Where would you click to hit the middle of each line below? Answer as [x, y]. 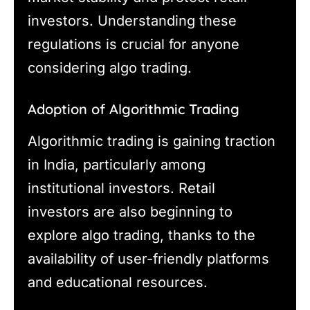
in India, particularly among [117, 165]
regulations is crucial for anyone [134, 45]
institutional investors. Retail [121, 189]
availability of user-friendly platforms [148, 259]
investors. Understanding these [132, 21]
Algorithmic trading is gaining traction [152, 142]
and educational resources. [118, 283]
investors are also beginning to [130, 212]
